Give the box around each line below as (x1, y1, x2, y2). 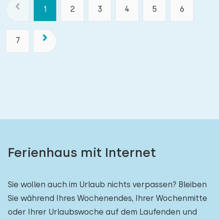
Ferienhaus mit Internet (8, 145, 156, 160)
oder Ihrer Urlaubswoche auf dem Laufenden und (8, 207, 197, 217)
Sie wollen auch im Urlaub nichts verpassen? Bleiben (8, 180, 207, 189)
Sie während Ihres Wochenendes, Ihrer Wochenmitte (8, 194, 207, 203)
